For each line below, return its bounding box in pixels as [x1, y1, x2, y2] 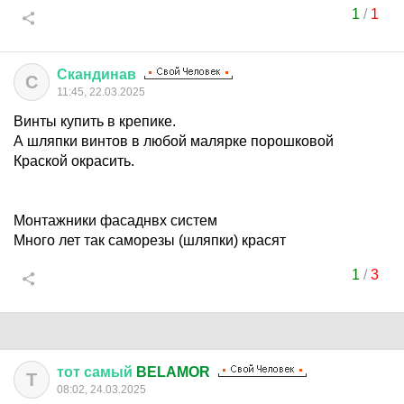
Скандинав [57, 67, 136, 82]
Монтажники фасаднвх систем [14, 213, 217, 228]
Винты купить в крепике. [14, 114, 176, 129]
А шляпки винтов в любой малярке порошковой [14, 133, 334, 149]
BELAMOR [133, 364, 210, 380]
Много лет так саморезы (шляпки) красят [14, 233, 286, 248]
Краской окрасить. [14, 153, 134, 169]
